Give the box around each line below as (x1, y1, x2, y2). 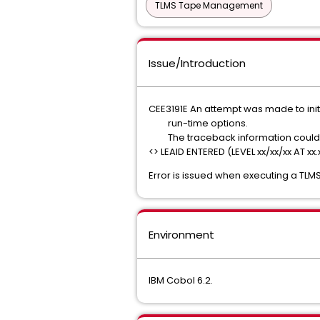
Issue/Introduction (149, 56, 246, 71)
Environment (149, 227, 214, 242)
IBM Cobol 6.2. (149, 274, 213, 287)
